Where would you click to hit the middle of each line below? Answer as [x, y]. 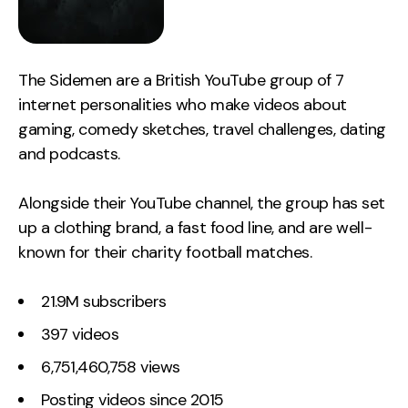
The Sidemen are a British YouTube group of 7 [181, 80]
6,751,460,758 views [111, 367]
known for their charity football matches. [165, 252]
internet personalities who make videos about [183, 104]
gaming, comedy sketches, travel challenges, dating [202, 129]
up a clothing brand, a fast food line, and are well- [195, 227]
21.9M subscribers [104, 301]
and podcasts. [69, 153]
